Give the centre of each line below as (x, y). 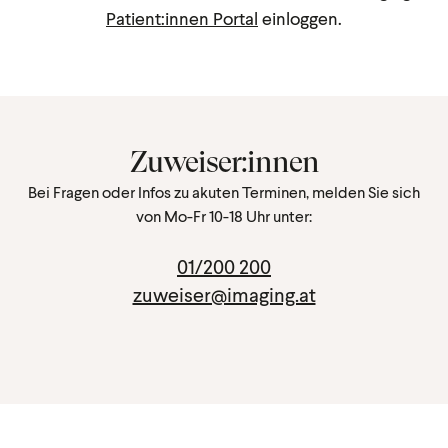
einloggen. (300, 18)
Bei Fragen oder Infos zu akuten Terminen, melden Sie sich (224, 191)
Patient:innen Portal (182, 18)
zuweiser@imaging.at (224, 294)
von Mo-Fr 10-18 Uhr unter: (224, 215)
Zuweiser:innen (224, 161)
